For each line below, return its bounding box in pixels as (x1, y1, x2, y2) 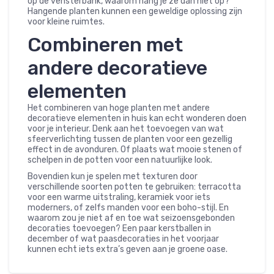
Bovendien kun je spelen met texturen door (28, 171, 198, 182)
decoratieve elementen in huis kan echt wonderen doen (28, 113, 246, 124)
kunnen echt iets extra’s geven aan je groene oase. (28, 243, 228, 254)
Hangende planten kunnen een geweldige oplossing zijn (28, 6, 242, 17)
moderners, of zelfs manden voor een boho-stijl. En (28, 202, 229, 213)
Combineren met (28, 32, 183, 56)
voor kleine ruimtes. (28, 16, 105, 27)
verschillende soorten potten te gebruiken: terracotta (28, 181, 241, 192)
